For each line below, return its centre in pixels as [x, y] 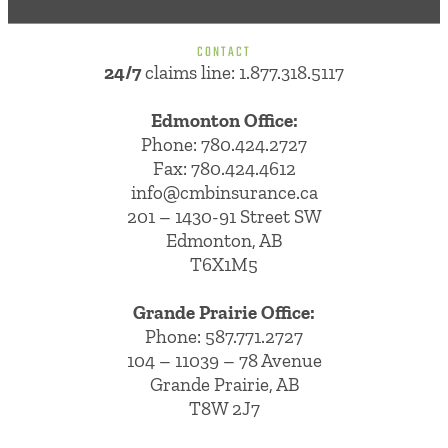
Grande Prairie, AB [224, 384]
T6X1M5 [224, 264]
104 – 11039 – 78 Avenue [224, 360]
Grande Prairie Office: [224, 312]
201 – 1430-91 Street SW [224, 216]
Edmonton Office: [224, 120]
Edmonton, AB [224, 240]
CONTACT [224, 52]
